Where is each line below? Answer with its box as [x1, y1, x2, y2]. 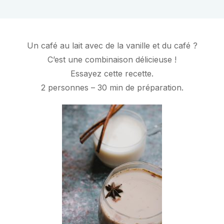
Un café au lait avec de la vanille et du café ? [26, 40, 197, 51]
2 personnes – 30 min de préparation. [40, 82, 183, 93]
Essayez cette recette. [70, 68, 153, 79]
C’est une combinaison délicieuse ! [47, 54, 176, 65]
